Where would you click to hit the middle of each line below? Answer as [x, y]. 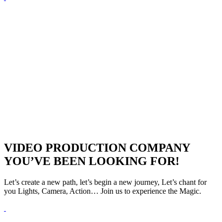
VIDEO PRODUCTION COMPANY [97, 148]
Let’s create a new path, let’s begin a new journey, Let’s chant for [105, 182]
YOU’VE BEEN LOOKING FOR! [92, 161]
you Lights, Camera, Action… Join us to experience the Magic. [103, 191]
